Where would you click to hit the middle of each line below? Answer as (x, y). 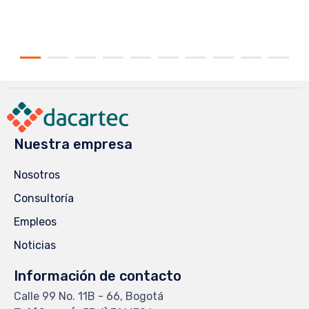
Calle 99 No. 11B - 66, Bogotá (89, 297)
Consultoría (44, 199)
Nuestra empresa (73, 144)
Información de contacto (98, 276)
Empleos (35, 222)
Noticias (35, 246)
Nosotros (37, 175)
